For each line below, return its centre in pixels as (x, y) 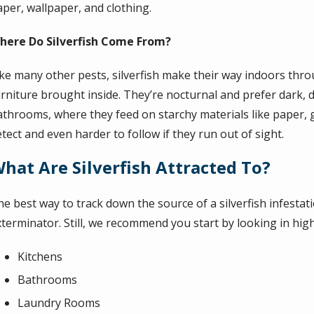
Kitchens (40, 257)
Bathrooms (48, 280)
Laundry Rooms (59, 303)
